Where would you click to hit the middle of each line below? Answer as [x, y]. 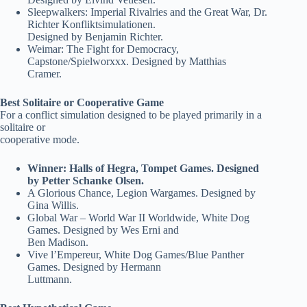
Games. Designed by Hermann [94, 267]
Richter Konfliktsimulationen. [91, 25]
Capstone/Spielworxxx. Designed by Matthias [127, 62]
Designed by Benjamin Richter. [95, 37]
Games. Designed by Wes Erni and [103, 230]
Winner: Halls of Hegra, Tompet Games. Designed [143, 169]
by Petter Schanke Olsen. [86, 181]
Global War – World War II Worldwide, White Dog [138, 218]
